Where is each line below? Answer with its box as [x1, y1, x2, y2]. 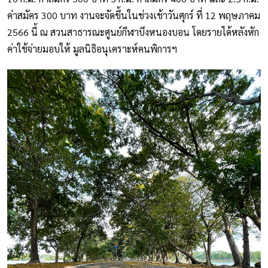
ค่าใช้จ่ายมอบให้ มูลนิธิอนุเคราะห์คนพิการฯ [7, 42, 177, 55]
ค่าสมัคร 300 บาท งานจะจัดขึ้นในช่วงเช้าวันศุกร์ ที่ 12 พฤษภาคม [7, 8, 260, 22]
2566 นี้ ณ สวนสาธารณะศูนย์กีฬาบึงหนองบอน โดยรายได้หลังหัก [7, 25, 259, 38]
